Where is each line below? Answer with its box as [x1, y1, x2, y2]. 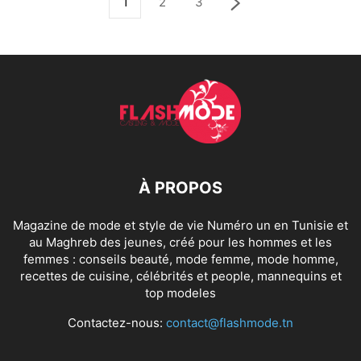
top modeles [145, 285, 216, 301]
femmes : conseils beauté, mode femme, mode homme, [23, 251, 338, 267]
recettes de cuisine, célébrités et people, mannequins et [19, 268, 342, 284]
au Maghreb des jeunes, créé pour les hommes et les [29, 234, 332, 250]
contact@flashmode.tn [166, 315, 293, 330]
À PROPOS [139, 178, 222, 197]
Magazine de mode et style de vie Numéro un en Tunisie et [13, 218, 348, 233]
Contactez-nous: [68, 315, 166, 330]
